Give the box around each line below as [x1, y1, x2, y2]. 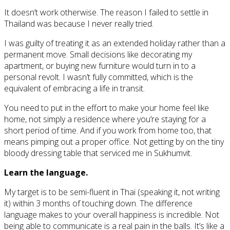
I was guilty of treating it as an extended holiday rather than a [4, 37, 225, 49]
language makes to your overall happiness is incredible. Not [4, 208, 219, 220]
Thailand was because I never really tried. [4, 17, 154, 29]
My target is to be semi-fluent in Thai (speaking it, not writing [4, 186, 220, 198]
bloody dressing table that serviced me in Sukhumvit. [4, 147, 192, 159]
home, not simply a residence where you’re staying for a [4, 113, 206, 125]
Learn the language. [4, 166, 88, 178]
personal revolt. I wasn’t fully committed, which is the [4, 71, 193, 83]
